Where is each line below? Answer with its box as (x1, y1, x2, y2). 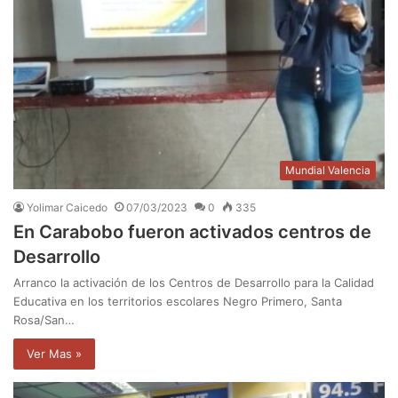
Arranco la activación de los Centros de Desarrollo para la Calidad (13, 275, 374, 291)
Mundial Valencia (285, 163, 370, 178)
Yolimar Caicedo (27, 201, 107, 215)
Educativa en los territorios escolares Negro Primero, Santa (13, 294, 342, 309)
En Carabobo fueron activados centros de (13, 221, 371, 243)
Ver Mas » (27, 346, 82, 362)
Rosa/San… (13, 313, 75, 328)
